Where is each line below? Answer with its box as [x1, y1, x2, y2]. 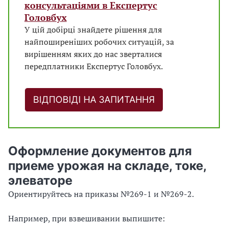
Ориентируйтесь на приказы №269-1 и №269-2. [8, 188, 194, 199]
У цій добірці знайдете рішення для [24, 24, 162, 35]
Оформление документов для [8, 144, 192, 158]
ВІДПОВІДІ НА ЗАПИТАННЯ [33, 94, 155, 105]
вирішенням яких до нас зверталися [24, 48, 162, 60]
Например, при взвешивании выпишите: [8, 213, 165, 224]
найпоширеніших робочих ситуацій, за [24, 36, 174, 47]
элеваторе [8, 173, 72, 188]
